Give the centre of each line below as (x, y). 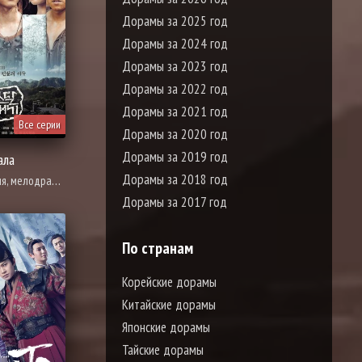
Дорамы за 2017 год (175, 202)
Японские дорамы (166, 327)
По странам (158, 248)
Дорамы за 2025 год (175, 21)
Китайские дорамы (169, 304)
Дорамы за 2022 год (175, 88)
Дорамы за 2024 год (175, 43)
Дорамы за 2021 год (175, 111)
